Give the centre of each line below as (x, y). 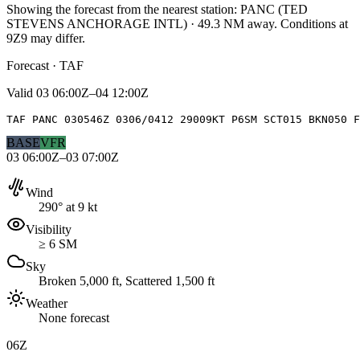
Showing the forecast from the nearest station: (122, 9)
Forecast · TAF (45, 65)
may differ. (56, 38)
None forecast (74, 317)
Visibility (49, 229)
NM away (247, 23)
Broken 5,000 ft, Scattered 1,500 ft (127, 280)
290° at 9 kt (68, 207)
